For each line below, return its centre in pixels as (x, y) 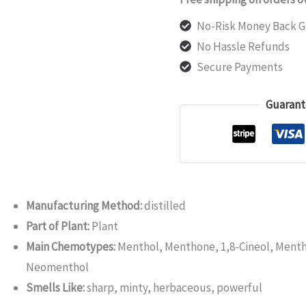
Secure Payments (240, 67)
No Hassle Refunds (244, 46)
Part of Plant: (58, 226)
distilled (164, 205)
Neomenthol (58, 267)
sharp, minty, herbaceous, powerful (174, 287)
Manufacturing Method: (84, 205)
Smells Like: (56, 287)
